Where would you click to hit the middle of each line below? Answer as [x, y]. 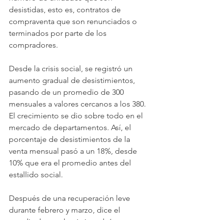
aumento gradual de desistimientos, [73, 80]
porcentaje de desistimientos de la [70, 139]
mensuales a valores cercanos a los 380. [78, 104]
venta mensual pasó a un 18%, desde [74, 151]
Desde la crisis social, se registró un [72, 68]
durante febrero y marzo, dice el [66, 210]
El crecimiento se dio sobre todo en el [77, 115]
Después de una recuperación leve [70, 198]
